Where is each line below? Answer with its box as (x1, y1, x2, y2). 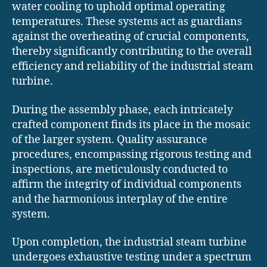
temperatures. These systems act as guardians (12, 15, 242, 29)
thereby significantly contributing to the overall (12, 45, 252, 59)
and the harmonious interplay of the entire (12, 192, 228, 206)
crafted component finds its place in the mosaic (12, 117, 250, 132)
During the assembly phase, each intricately (12, 103, 233, 117)
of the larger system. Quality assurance (12, 132, 207, 147)
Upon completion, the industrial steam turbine (12, 235, 247, 250)
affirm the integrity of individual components (12, 177, 241, 191)
